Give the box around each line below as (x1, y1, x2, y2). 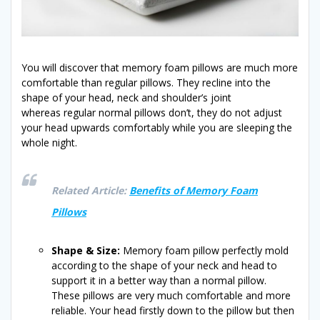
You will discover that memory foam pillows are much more (21, 60, 298, 74)
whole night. (21, 135, 77, 149)
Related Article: (51, 183, 129, 197)
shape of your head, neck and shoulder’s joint (21, 90, 231, 104)
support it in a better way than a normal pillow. (51, 273, 266, 287)
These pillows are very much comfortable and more (51, 288, 291, 302)
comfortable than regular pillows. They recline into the (21, 75, 271, 89)
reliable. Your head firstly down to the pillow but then (51, 303, 294, 317)
